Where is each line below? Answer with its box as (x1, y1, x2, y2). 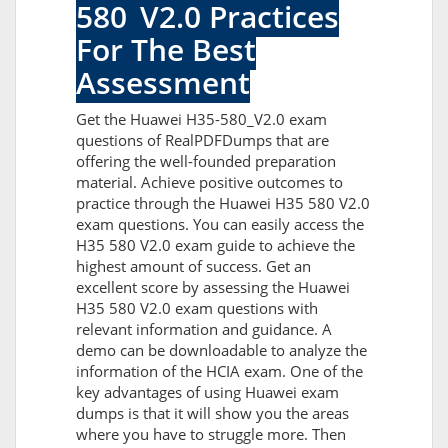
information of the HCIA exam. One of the (76, 361, 363, 382)
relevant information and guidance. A (76, 319, 332, 340)
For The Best (76, 29, 256, 71)
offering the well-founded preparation (76, 151, 336, 172)
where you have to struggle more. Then (76, 424, 346, 445)
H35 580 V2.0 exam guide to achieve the (76, 235, 355, 256)
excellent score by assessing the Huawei (76, 277, 350, 298)
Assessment (76, 62, 250, 104)
